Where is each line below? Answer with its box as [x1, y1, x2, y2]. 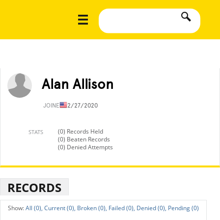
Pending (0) [168, 204, 199, 212]
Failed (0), [109, 204, 135, 212]
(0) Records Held [58, 127, 103, 136]
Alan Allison [42, 76, 113, 92]
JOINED [43, 102, 65, 109]
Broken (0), [77, 204, 107, 212]
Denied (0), [137, 204, 166, 212]
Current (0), [44, 204, 76, 212]
